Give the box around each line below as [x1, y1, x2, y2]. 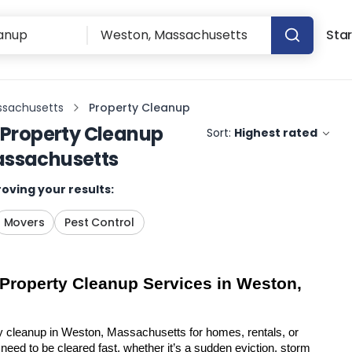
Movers [3, 214, 45, 230]
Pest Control [64, 214, 135, 230]
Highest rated [234, 125, 318, 141]
